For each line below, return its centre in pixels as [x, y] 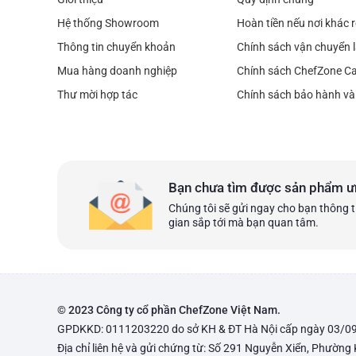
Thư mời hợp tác [97, 94]
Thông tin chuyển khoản [116, 46]
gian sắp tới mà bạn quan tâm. [244, 222]
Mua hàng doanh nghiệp [117, 70]
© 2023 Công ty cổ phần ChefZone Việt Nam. [169, 310]
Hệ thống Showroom [108, 23]
